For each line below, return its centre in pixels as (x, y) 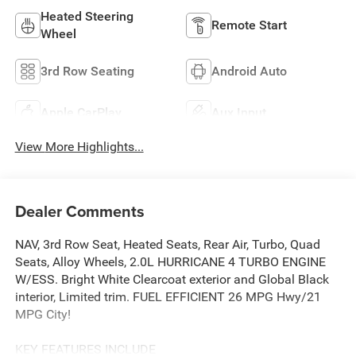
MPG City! (43, 315)
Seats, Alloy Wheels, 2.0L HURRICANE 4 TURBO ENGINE (170, 262)
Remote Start (249, 25)
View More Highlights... (94, 146)
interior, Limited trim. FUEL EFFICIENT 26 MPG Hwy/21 (168, 297)
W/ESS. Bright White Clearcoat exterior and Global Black (172, 280)
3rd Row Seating (87, 71)
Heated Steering (87, 16)
